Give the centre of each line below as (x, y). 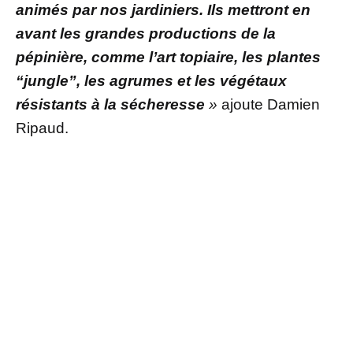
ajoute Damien (271, 104)
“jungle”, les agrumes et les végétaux (151, 80)
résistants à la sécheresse (110, 104)
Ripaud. (42, 128)
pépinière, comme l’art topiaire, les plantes (168, 57)
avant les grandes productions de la (146, 33)
